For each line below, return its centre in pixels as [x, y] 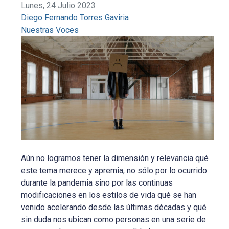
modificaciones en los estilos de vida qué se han [109, 195]
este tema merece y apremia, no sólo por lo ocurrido [114, 170]
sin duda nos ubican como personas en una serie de [114, 219]
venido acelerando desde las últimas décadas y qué [114, 207]
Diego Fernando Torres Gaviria [75, 18]
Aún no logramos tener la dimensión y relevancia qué [115, 158]
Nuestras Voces [50, 30]
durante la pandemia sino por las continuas [97, 182]
